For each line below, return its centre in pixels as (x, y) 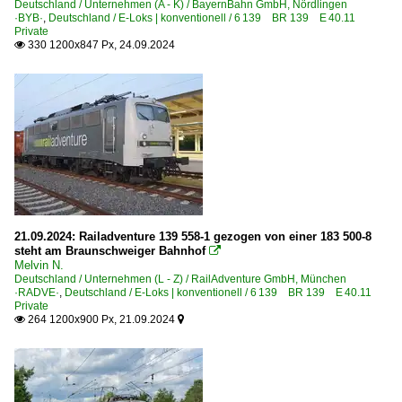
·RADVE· (37, 293)
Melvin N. (39, 266)
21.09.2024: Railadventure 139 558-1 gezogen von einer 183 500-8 (193, 237)
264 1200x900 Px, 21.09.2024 (101, 320)
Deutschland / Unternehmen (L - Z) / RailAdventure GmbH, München (186, 280)
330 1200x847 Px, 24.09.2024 (100, 45)
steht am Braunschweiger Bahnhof (110, 251)
